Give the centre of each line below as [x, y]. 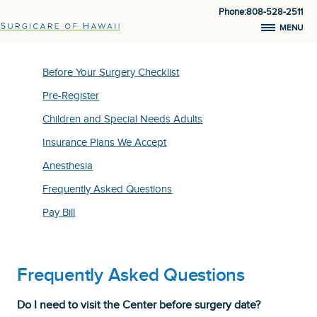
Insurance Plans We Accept [105, 143]
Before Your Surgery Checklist [111, 73]
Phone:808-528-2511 [261, 12]
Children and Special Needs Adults [123, 119]
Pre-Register [71, 96]
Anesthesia [68, 166]
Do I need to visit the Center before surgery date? [139, 306]
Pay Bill [59, 213]
